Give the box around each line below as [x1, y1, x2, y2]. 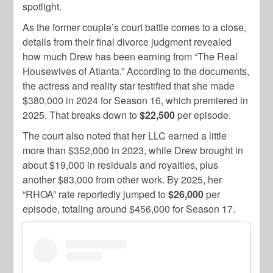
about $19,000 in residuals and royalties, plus [23, 157, 219, 172]
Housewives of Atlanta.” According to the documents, [23, 63, 250, 78]
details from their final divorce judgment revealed [23, 34, 232, 49]
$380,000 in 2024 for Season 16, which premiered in [23, 93, 249, 107]
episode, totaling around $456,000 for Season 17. [23, 201, 236, 216]
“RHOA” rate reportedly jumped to [23, 186, 169, 201]
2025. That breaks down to [23, 107, 140, 122]
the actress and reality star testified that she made [23, 78, 235, 93]
